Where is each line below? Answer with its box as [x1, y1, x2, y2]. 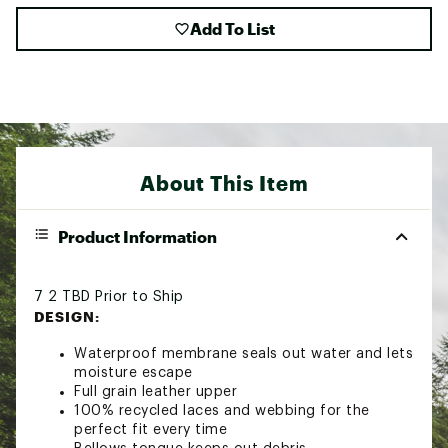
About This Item [139, 170, 309, 195]
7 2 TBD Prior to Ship [34, 289, 184, 304]
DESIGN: [34, 307, 100, 325]
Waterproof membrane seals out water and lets [74, 346, 413, 361]
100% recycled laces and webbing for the [74, 403, 370, 418]
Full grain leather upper [74, 384, 237, 399]
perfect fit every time [74, 422, 227, 437]
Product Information [58, 226, 217, 246]
